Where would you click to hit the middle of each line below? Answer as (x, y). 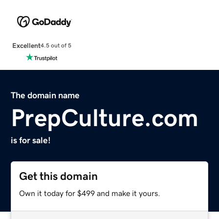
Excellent (26, 45)
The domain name (45, 95)
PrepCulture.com (105, 118)
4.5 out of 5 (56, 46)
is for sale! (31, 140)
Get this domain (59, 176)
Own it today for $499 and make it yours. (90, 193)
